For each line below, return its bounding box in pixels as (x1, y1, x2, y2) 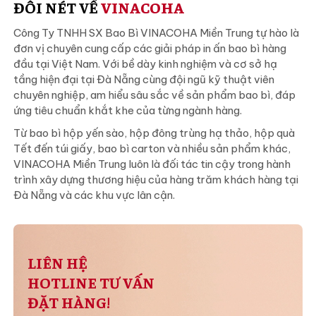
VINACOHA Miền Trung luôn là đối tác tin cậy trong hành (13, 157, 291, 171)
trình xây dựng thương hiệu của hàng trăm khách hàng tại (13, 173, 298, 187)
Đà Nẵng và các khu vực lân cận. (13, 188, 175, 202)
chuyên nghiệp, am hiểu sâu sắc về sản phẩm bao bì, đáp (13, 88, 296, 102)
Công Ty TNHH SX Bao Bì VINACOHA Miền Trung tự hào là (13, 26, 299, 40)
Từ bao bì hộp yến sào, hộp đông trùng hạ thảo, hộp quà (13, 126, 295, 140)
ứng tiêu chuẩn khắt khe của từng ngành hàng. (13, 104, 242, 118)
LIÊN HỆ (27, 253, 87, 273)
